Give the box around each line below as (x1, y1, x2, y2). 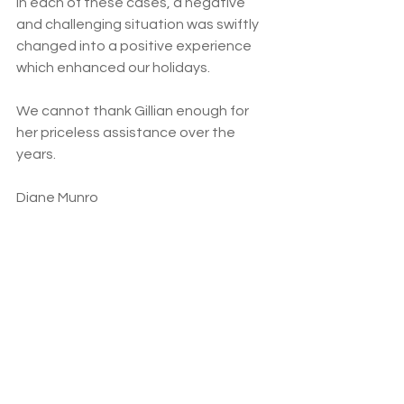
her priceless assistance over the (16, 124, 238, 140)
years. (16, 146, 56, 161)
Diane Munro (16, 189, 98, 205)
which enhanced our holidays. (16, 60, 210, 75)
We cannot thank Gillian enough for (16, 103, 252, 118)
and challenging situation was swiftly (16, 16, 262, 32)
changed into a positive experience (16, 38, 254, 53)
